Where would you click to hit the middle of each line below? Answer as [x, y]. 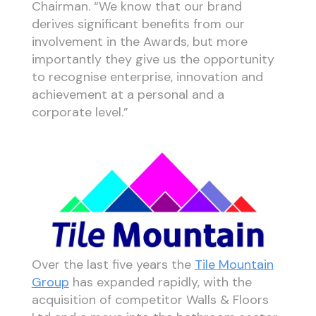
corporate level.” [80, 112]
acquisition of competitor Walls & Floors [150, 300]
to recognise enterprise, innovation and [147, 77]
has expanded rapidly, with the [160, 282]
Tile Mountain [234, 265]
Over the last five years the [113, 265]
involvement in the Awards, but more [139, 41]
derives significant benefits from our [138, 24]
